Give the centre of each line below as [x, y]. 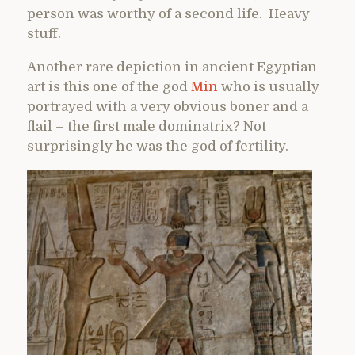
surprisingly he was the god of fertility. [158, 147]
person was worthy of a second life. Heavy [168, 14]
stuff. [44, 34]
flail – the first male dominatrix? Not [147, 127]
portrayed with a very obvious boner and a [168, 107]
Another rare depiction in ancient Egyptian [172, 67]
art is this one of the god [109, 87]
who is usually [269, 87]
